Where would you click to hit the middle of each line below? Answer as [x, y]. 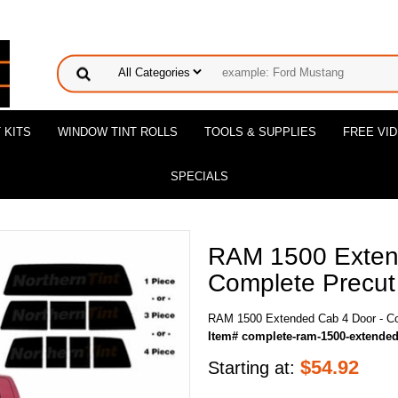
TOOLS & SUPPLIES [260, 132]
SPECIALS [199, 176]
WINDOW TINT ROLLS [118, 132]
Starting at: [254, 368]
